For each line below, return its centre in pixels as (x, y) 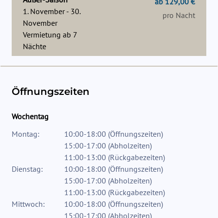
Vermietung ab (47, 35)
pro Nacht (179, 15)
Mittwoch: (28, 204)
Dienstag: (27, 169)
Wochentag (30, 117)
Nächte (35, 46)
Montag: (26, 134)
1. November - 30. (52, 11)
